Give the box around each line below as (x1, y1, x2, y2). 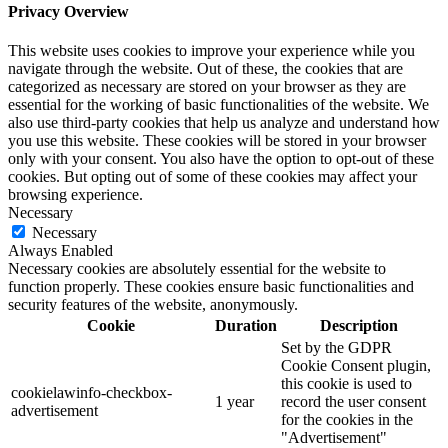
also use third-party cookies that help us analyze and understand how (8, 113, 440, 131)
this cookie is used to (281, 374, 412, 392)
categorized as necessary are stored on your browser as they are (8, 77, 406, 95)
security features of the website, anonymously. (8, 295, 298, 313)
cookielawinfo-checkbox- (11, 383, 172, 401)
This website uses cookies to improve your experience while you (8, 41, 415, 59)
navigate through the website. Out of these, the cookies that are (8, 59, 403, 77)
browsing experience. (8, 185, 143, 203)
